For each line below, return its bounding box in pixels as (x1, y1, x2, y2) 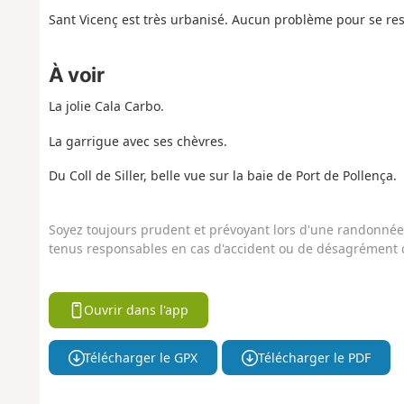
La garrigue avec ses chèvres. (48, 132, 227, 150)
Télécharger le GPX (84, 348, 198, 366)
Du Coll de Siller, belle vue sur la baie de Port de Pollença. (48, 167, 397, 185)
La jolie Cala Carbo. (48, 97, 164, 115)
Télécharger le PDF (257, 348, 371, 366)
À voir (48, 62, 105, 87)
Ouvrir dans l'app (84, 301, 189, 319)
